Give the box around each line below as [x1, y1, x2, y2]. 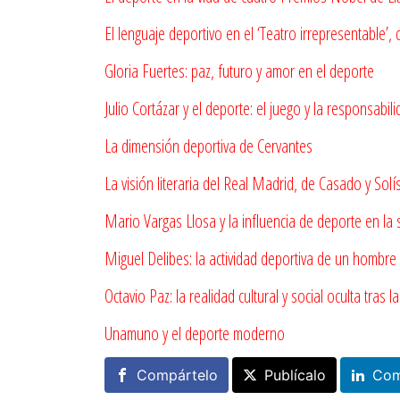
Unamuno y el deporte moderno [104, 321, 285, 346]
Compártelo [137, 365, 218, 384]
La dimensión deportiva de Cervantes [104, 133, 312, 158]
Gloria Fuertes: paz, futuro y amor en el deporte [104, 58, 374, 83]
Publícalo [264, 365, 326, 384]
